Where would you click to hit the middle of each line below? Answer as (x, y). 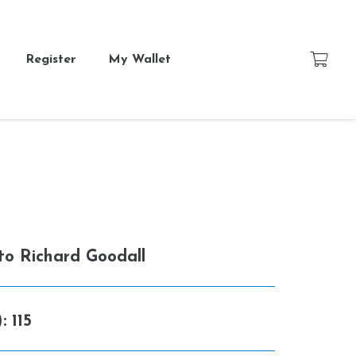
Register (51, 60)
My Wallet (140, 60)
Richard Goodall (83, 257)
